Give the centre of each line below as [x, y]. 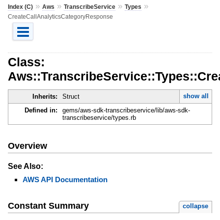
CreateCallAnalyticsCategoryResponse [60, 16]
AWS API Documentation [65, 179]
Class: [26, 62]
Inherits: [45, 97]
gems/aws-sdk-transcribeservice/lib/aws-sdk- [126, 110]
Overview [27, 146]
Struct [71, 97]
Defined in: [41, 110]
